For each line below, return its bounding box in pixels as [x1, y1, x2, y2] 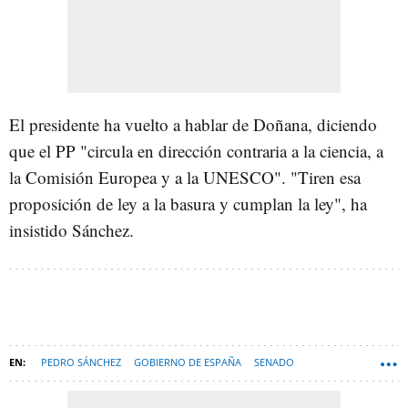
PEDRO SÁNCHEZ [41, 355, 121, 369]
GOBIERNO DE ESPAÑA [134, 355, 241, 369]
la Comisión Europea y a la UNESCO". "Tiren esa [9, 166, 361, 189]
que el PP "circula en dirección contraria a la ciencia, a [9, 139, 383, 162]
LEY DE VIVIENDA [182, 387, 261, 401]
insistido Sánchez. [9, 219, 139, 241]
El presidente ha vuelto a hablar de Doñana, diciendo [9, 113, 377, 136]
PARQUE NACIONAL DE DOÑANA [15, 387, 169, 401]
